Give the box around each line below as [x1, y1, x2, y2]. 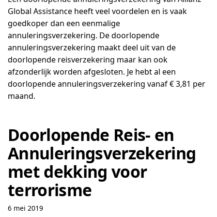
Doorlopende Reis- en [8, 124, 174, 146]
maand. [8, 91, 35, 101]
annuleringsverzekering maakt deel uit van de [8, 42, 176, 53]
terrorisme [8, 179, 92, 201]
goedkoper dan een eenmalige [8, 18, 120, 29]
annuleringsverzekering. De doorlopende [8, 30, 159, 41]
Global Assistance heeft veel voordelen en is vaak [8, 6, 187, 16]
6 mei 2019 [8, 203, 43, 213]
